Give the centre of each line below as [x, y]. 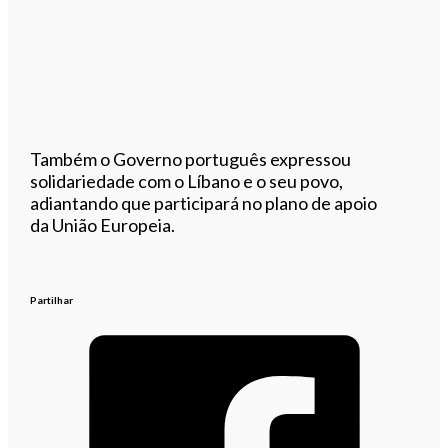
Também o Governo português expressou [191, 158]
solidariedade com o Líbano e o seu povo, [187, 180]
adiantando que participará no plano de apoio [204, 202]
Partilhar [52, 299]
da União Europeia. [103, 224]
